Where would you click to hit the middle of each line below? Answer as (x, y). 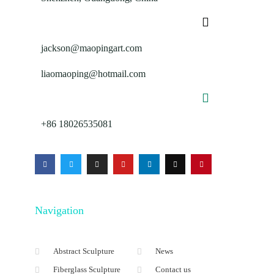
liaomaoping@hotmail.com (93, 73)
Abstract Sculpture (84, 251)
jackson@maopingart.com (91, 48)
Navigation (59, 211)
